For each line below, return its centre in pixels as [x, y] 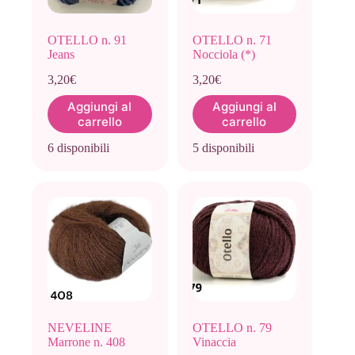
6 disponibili [78, 147]
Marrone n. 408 [86, 342]
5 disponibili [223, 147]
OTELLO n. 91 [87, 40]
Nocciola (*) [223, 54]
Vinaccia [214, 342]
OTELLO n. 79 [232, 328]
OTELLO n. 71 [232, 40]
